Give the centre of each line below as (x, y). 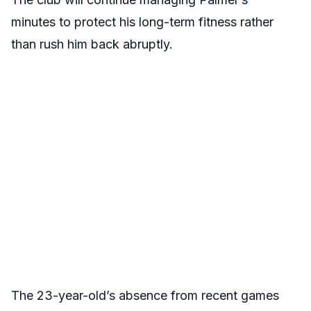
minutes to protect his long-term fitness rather (142, 22)
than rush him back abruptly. (92, 44)
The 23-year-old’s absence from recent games (145, 296)
